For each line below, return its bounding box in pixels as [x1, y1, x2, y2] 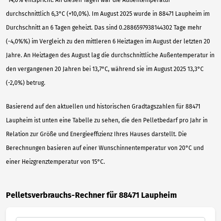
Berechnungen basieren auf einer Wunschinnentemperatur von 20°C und [6, 144, 204, 151]
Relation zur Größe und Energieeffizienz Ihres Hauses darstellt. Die [6, 130, 187, 138]
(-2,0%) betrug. [6, 79, 45, 86]
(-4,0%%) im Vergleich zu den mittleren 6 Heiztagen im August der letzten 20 [6, 37, 210, 45]
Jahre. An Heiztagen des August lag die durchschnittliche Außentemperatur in [6, 51, 215, 59]
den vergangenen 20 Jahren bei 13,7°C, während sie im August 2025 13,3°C [6, 65, 204, 73]
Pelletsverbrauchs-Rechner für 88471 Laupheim [6, 190, 177, 200]
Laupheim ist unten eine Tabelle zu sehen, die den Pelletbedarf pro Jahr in [6, 116, 208, 124]
